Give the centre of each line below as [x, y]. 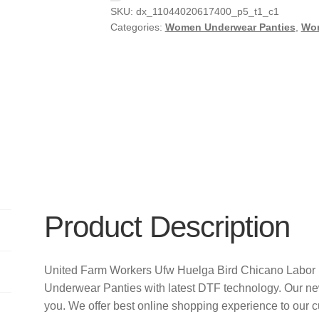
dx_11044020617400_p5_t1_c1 [207, 11]
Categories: [137, 27]
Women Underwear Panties [230, 27]
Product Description [167, 227]
